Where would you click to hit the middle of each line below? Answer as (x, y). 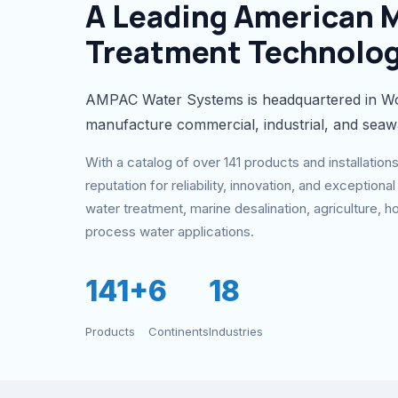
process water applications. (170, 231)
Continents (179, 331)
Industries (236, 331)
